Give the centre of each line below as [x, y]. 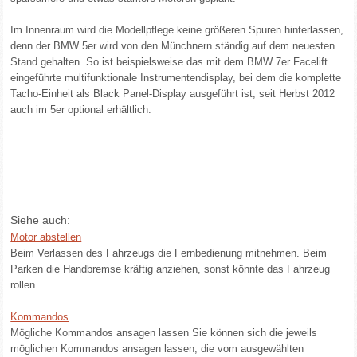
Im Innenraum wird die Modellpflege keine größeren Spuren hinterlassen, [177, 30]
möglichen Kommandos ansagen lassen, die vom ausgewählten [157, 349]
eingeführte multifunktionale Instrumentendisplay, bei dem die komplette [176, 78]
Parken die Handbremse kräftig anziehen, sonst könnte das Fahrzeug [171, 269]
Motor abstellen [46, 237]
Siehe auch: [41, 220]
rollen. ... [31, 285]
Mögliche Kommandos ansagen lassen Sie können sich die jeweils [164, 333]
